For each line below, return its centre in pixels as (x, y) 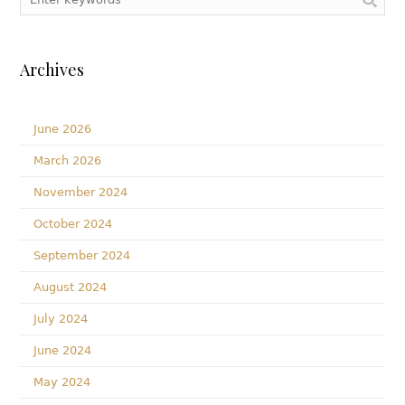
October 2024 (73, 224)
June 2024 (63, 350)
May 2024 (62, 382)
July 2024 (61, 319)
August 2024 (71, 287)
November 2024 (81, 192)
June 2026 (63, 129)
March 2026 (68, 160)
